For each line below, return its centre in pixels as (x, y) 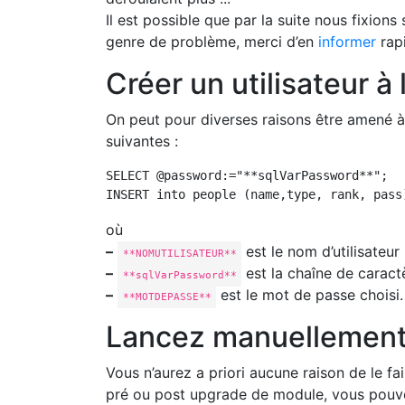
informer (347, 42)
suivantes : (142, 141)
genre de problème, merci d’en (212, 42)
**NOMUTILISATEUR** (179, 253)
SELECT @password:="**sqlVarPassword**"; (247, 175)
